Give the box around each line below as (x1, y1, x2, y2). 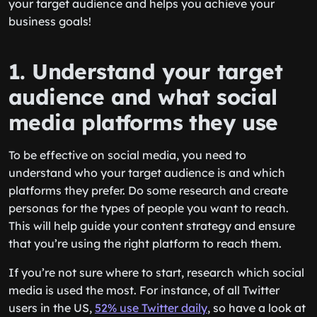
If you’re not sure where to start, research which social (8, 265, 304, 279)
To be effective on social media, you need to (8, 148, 246, 162)
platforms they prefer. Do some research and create (8, 183, 288, 197)
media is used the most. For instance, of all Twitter (8, 283, 279, 297)
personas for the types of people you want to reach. (8, 201, 289, 215)
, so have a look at (207, 301, 306, 315)
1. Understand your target (8, 58, 282, 85)
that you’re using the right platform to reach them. (8, 236, 282, 250)
